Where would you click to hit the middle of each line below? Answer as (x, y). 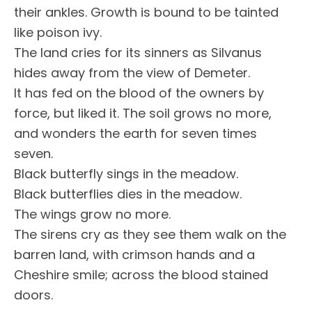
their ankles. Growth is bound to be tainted (146, 12)
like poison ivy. (58, 32)
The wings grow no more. (92, 214)
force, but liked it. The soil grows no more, (143, 113)
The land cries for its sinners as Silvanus (138, 53)
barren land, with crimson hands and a (134, 255)
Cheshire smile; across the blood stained (141, 275)
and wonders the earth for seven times (135, 133)
